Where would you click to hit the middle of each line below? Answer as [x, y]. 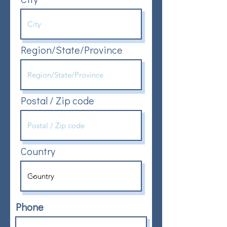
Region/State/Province [72, 50]
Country [38, 151]
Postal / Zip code [58, 100]
